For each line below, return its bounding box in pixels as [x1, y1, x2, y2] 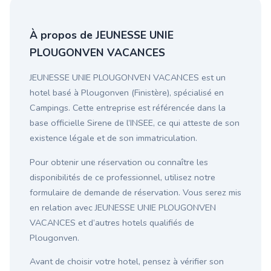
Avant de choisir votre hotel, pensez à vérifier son [30, 255, 224, 268]
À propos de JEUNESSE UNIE [30, 28, 174, 43]
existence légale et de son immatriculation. [30, 132, 197, 145]
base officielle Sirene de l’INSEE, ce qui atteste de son [30, 117, 240, 129]
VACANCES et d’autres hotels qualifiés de [30, 216, 194, 229]
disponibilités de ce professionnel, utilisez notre [30, 171, 215, 183]
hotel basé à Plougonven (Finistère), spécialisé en [30, 87, 224, 99]
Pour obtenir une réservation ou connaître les [30, 155, 208, 168]
